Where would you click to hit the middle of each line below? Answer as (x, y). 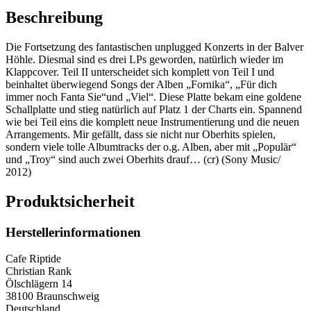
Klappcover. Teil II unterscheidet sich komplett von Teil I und (140, 72)
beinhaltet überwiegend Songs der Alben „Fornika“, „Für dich (141, 84)
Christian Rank (39, 271)
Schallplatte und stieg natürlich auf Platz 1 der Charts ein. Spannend (154, 109)
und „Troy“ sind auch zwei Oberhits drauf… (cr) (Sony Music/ (143, 159)
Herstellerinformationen (73, 232)
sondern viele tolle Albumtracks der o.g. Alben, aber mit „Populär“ (151, 146)
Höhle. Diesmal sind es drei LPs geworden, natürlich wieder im (144, 59)
